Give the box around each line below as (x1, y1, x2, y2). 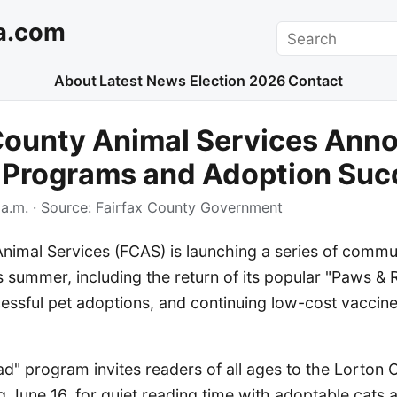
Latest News (99, 72, 187, 90)
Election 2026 (189, 72, 285, 90)
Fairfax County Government (96, 198, 283, 217)
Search (276, 22, 326, 41)
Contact (288, 72, 344, 90)
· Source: (28, 198, 96, 217)
